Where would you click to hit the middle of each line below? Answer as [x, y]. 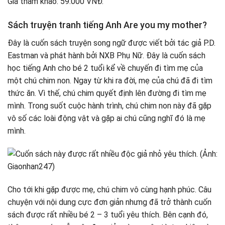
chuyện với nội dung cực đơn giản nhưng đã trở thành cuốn [109, 202]
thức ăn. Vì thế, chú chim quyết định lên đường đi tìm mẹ [107, 93]
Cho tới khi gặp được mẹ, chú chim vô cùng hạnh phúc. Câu [109, 189]
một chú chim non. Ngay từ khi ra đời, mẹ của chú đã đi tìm [110, 81]
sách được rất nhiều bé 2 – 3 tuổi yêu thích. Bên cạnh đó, [108, 214]
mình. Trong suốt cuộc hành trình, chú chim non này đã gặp [109, 106]
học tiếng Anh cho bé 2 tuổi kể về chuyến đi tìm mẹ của [105, 68]
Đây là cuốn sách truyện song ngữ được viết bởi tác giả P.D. [111, 43]
